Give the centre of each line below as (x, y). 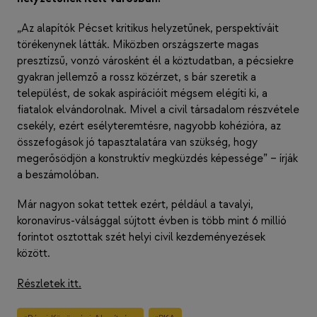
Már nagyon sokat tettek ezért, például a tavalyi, (135, 205)
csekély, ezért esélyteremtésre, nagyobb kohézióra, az (149, 127)
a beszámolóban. (58, 175)
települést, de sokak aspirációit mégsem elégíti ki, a (142, 94)
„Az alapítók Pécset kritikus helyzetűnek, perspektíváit (148, 29)
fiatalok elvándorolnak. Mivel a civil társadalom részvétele (158, 110)
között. (34, 254)
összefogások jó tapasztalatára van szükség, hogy (137, 143)
